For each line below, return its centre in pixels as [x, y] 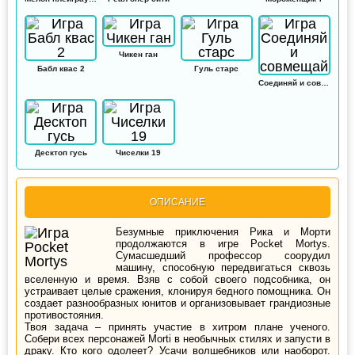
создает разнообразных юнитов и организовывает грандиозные [177, 303]
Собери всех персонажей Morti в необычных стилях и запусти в [177, 338]
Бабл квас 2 [61, 68]
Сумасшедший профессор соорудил [223, 255]
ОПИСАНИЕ [177, 202]
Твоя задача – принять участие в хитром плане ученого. [177, 326]
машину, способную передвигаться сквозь [223, 267]
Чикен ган [139, 54]
